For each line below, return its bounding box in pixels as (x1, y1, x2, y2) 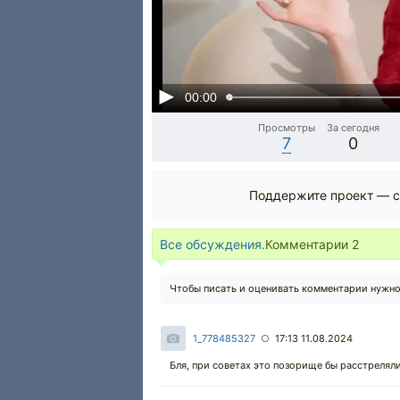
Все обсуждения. (160, 237, 265, 252)
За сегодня (327, 121, 380, 134)
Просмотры (258, 121, 316, 134)
